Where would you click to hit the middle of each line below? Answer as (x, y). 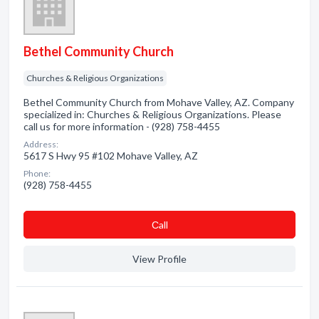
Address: (41, 144)
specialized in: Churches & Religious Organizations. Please (152, 114)
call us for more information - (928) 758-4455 (122, 126)
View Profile (159, 259)
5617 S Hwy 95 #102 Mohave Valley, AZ (111, 156)
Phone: (37, 173)
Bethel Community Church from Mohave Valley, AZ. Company (159, 102)
